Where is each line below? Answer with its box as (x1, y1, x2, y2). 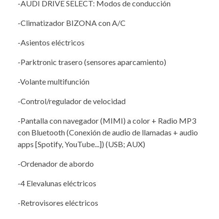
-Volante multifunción (18, 76, 89, 86)
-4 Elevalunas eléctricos (18, 178, 96, 188)
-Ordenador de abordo (18, 158, 94, 168)
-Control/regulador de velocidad (18, 96, 126, 106)
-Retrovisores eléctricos (18, 197, 98, 207)
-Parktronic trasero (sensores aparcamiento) (18, 57, 166, 66)
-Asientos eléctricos (18, 37, 85, 47)
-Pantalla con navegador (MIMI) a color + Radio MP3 (18, 115, 196, 125)
